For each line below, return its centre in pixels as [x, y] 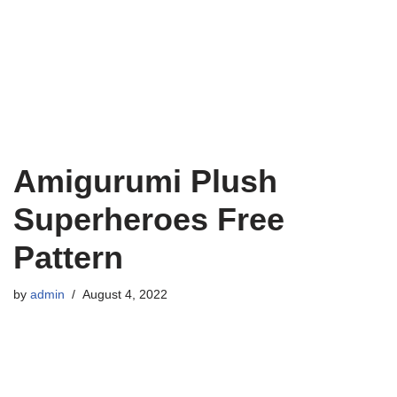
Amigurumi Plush [145, 181]
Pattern [68, 257]
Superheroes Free [149, 219]
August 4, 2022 [125, 295]
